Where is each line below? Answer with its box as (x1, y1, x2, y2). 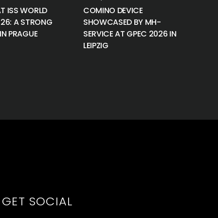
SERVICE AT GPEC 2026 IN (83, 28, 177, 39)
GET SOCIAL (2, 193, 73, 209)
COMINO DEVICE (83, 5, 143, 16)
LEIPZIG (83, 40, 109, 51)
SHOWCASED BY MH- (83, 17, 161, 28)
